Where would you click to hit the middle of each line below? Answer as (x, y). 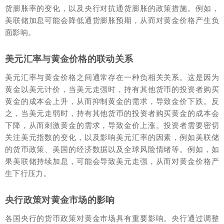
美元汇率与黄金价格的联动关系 (69, 59)
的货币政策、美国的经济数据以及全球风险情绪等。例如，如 (112, 149)
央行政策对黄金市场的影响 (60, 200)
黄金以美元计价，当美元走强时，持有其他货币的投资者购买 (112, 89)
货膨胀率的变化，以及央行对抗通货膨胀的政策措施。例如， (112, 8)
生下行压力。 (28, 173)
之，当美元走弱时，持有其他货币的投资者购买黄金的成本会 (112, 113)
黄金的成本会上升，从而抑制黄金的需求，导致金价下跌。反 (112, 101)
